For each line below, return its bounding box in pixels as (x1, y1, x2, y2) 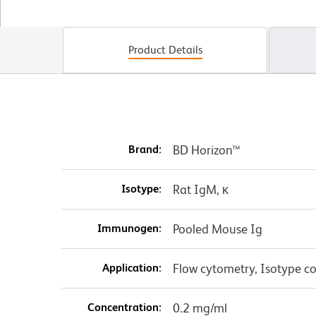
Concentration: (87, 300, 162, 315)
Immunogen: (97, 221, 162, 236)
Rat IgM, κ (172, 182, 229, 197)
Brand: (128, 142, 162, 157)
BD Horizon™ (172, 142, 241, 158)
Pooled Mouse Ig (172, 221, 262, 237)
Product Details (128, 43, 202, 57)
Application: (102, 261, 162, 275)
